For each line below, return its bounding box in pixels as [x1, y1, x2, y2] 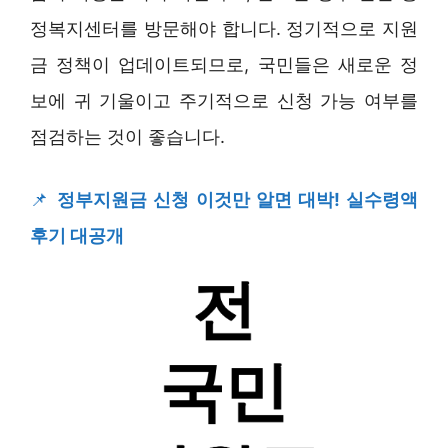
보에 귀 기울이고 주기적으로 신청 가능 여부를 [30, 89, 418, 111]
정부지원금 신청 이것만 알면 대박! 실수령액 [57, 188, 419, 210]
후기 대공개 [30, 224, 124, 246]
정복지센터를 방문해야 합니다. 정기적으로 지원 [30, 17, 418, 39]
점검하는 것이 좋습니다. [30, 125, 225, 147]
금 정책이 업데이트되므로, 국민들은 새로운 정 [30, 53, 418, 75]
